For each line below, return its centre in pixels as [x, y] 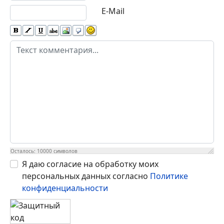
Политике [169, 176]
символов [65, 151]
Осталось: [24, 151]
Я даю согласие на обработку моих [90, 164]
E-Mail [113, 11]
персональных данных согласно [85, 176]
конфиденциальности [65, 188]
